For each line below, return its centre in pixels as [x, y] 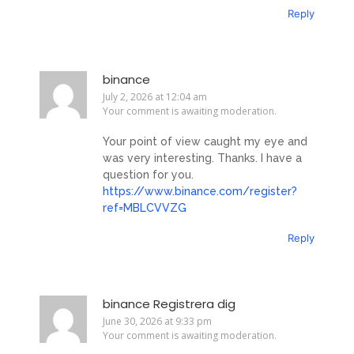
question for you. [148, 174]
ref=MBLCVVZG [145, 207]
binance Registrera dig [169, 304]
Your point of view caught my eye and [205, 141]
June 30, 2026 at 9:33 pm [157, 322]
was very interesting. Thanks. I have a [202, 158]
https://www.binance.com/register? [200, 191]
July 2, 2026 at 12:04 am [155, 96]
